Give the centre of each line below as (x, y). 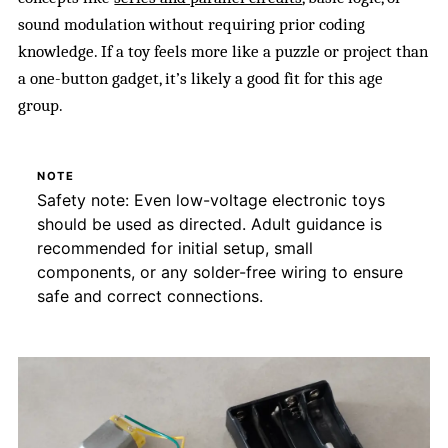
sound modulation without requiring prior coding (192, 24)
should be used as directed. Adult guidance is (209, 223)
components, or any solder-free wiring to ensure (219, 271)
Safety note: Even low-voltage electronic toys (210, 199)
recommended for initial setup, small (174, 247)
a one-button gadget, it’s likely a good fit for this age (201, 78)
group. (41, 105)
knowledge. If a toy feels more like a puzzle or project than (223, 51)
